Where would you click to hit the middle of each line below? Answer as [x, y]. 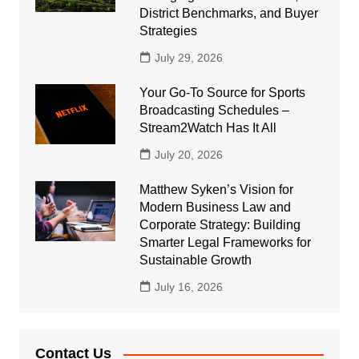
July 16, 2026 [188, 287]
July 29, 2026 [188, 58]
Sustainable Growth [195, 260]
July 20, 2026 [188, 155]
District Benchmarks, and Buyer [228, 14]
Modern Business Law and [215, 208]
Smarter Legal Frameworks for [225, 243]
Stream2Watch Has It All [208, 128]
